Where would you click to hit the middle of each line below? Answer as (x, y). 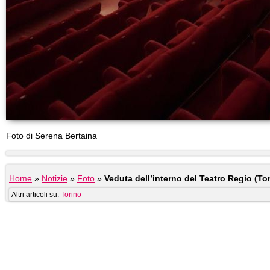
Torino (71, 195)
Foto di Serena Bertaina (52, 136)
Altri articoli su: (36, 195)
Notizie (55, 178)
